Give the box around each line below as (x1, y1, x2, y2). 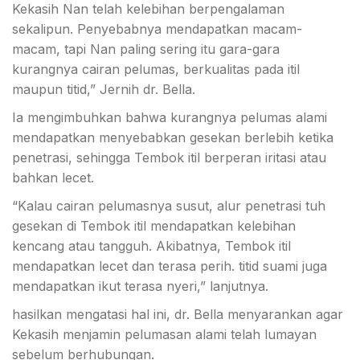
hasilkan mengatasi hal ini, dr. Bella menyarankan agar (12, 306, 343, 322)
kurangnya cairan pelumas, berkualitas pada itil (12, 61, 300, 77)
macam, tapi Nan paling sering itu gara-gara (12, 41, 280, 57)
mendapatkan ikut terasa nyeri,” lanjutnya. (12, 278, 268, 294)
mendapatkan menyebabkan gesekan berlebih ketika (12, 129, 333, 145)
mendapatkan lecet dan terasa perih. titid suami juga (12, 258, 327, 274)
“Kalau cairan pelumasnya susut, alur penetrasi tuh (12, 198, 325, 214)
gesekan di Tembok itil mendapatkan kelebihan (12, 218, 296, 234)
